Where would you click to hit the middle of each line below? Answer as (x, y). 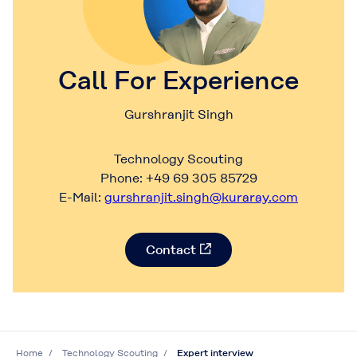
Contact (171, 249)
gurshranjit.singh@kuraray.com (201, 197)
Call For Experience (178, 80)
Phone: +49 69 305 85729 (178, 178)
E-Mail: (82, 197)
